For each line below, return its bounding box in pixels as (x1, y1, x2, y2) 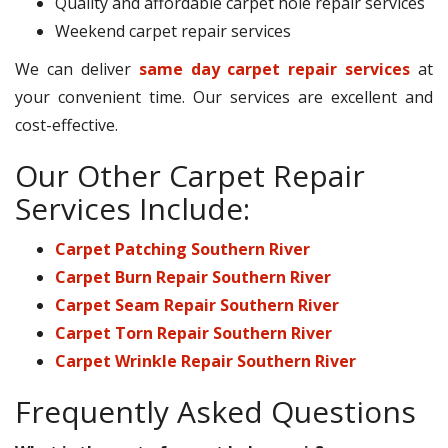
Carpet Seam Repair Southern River (55, 294, 339, 317)
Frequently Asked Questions (15, 391, 416, 433)
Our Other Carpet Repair (15, 155, 365, 197)
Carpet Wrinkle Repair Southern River (55, 350, 356, 373)
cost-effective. (15, 114, 118, 137)
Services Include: (15, 188, 250, 230)
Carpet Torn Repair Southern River (55, 322, 332, 345)
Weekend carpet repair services (55, 20, 291, 43)
